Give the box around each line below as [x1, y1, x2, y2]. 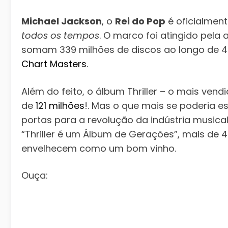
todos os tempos [21, 29, 99, 42]
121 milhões [36, 99, 84, 112]
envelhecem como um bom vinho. [21, 141, 176, 155]
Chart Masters [21, 58, 87, 71]
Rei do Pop [115, 15, 165, 28]
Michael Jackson [21, 15, 102, 28]
